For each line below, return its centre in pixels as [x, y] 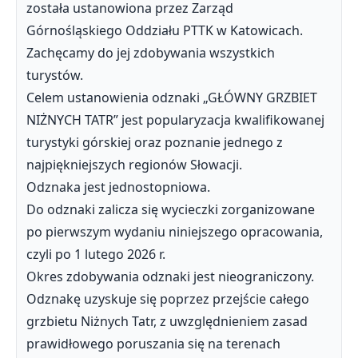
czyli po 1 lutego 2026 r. [96, 254]
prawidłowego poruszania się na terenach [153, 344]
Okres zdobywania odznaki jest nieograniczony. [170, 276]
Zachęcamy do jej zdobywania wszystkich [151, 53]
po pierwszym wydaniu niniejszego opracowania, [175, 232]
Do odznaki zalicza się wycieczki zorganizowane [171, 209]
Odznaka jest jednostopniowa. [118, 187]
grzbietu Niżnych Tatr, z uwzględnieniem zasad [167, 321]
